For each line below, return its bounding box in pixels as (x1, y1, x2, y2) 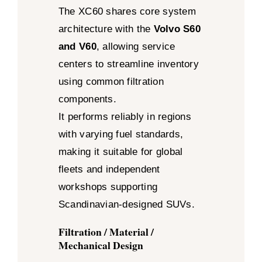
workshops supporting (58, 181, 158, 193)
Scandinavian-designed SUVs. (58, 199, 195, 211)
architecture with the (58, 23, 154, 35)
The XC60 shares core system (58, 6, 196, 18)
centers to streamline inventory (58, 58, 199, 70)
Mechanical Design (58, 237, 143, 253)
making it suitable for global (58, 146, 183, 158)
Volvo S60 (153, 23, 201, 35)
